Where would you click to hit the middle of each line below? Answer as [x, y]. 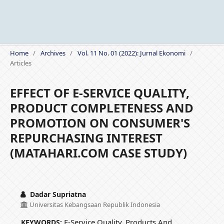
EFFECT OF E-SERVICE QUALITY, [99, 93]
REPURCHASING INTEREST [86, 138]
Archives [53, 53]
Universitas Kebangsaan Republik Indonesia [94, 205]
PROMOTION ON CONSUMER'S [100, 123]
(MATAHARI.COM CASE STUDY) [98, 153]
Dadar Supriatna [57, 194]
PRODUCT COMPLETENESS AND [101, 108]
